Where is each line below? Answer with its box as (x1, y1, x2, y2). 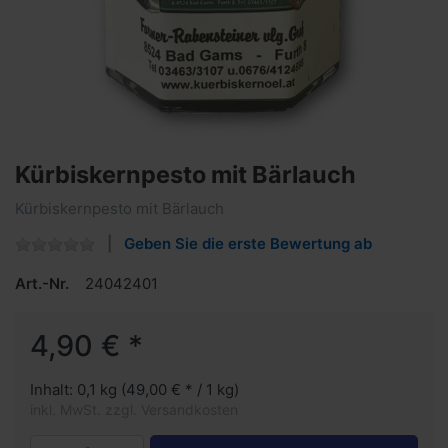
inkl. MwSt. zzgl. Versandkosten (30, 400, 238, 418)
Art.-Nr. (15, 273, 69, 293)
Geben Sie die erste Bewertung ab (124, 233, 372, 253)
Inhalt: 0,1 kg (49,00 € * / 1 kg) (30, 379, 239, 399)
